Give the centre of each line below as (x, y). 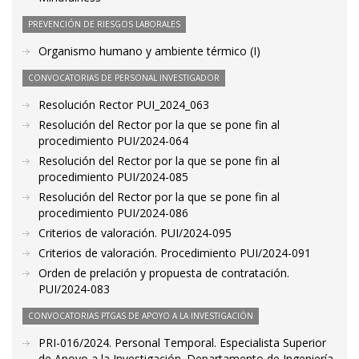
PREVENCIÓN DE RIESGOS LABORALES (104, 24)
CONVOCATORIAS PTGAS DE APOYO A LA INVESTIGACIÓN (141, 316)
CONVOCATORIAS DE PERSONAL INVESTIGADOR (124, 78)
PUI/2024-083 (74, 289)
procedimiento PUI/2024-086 (113, 213)
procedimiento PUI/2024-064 (113, 141)
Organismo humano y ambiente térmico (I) (149, 51)
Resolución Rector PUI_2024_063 (124, 105)
